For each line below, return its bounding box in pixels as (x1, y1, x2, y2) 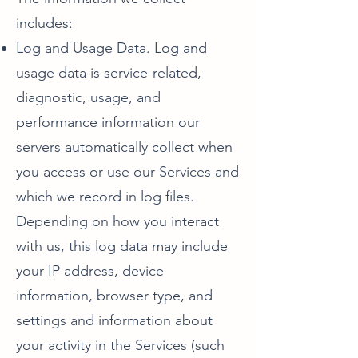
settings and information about (16, 312, 213, 329)
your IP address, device (16, 262, 164, 280)
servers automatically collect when (16, 138, 233, 156)
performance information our (16, 113, 200, 131)
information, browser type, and (16, 287, 213, 304)
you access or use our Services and (16, 163, 239, 181)
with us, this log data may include (16, 237, 228, 255)
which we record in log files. (16, 188, 194, 205)
